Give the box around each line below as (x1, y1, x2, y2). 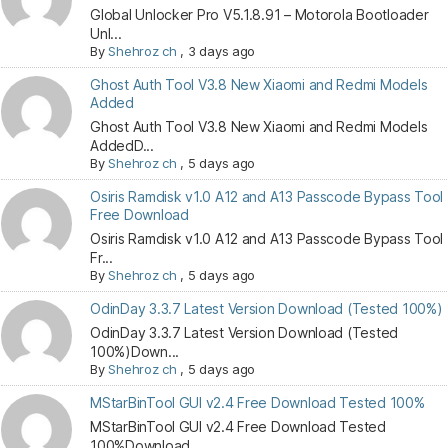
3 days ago (187, 43, 256, 59)
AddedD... (90, 137, 154, 154)
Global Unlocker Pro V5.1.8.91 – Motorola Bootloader (90, 6, 429, 23)
